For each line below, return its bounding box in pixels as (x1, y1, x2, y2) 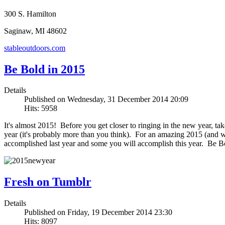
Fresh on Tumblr (4, 175, 91, 189)
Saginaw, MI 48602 (4, 26, 67, 35)
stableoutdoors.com (4, 43, 65, 52)
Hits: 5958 (24, 104, 57, 113)
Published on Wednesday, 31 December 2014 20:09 (24, 95, 188, 104)
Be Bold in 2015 (4, 62, 85, 76)
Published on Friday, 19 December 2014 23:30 (24, 208, 172, 217)
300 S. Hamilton (4, 9, 56, 18)
